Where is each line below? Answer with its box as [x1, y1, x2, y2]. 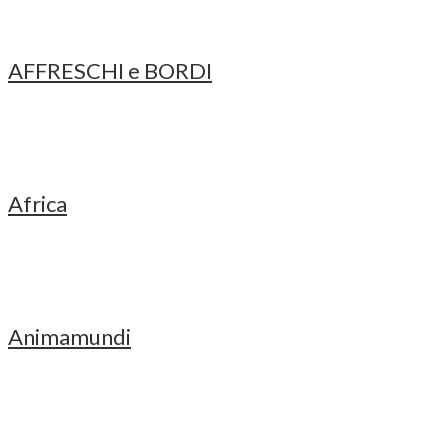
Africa [8, 190, 67, 217]
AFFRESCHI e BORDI [8, 57, 212, 84]
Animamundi [8, 323, 131, 350]
